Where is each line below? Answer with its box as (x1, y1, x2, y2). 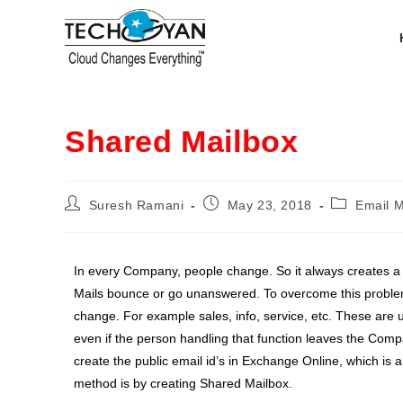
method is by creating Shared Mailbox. (74, 376, 292, 390)
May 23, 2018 (227, 198, 312, 212)
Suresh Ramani (88, 198, 184, 212)
